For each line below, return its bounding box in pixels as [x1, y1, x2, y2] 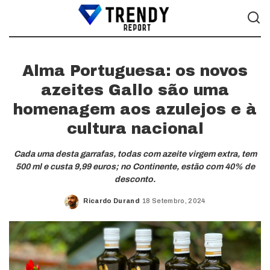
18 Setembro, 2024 [142, 196, 206, 204]
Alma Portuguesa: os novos [22, 63, 248, 79]
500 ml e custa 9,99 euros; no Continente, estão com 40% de [15, 162, 255, 171]
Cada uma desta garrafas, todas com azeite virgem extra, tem [13, 149, 257, 159]
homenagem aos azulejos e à [13, 101, 257, 118]
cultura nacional [66, 121, 204, 137]
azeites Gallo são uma [41, 82, 229, 98]
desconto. [115, 175, 155, 184]
